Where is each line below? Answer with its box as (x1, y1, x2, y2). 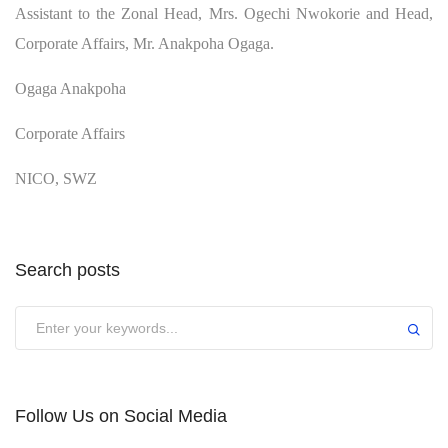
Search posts (15, 259, 120, 280)
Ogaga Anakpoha (15, 79, 126, 97)
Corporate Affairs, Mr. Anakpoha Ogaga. (15, 34, 274, 52)
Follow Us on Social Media (15, 405, 227, 426)
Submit (15, 306, 71, 327)
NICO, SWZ (15, 169, 97, 187)
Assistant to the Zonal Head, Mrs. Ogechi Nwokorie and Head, (15, 4, 433, 22)
